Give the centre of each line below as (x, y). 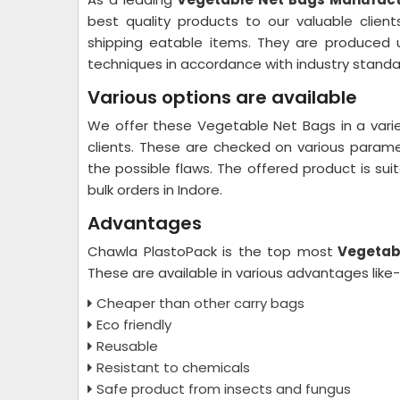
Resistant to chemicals (175, 367)
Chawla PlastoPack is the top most (210, 251)
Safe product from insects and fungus (224, 389)
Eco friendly (134, 325)
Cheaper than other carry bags (200, 303)
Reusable (127, 346)
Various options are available (222, 97)
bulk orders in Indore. (157, 190)
